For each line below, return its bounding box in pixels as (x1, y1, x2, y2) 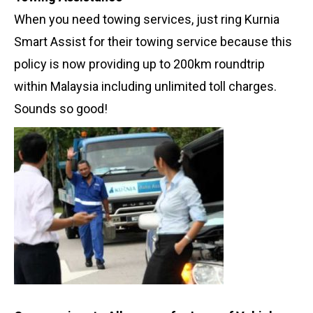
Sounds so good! (14, 101, 108, 117)
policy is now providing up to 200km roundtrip (14, 57, 265, 72)
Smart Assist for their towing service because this (14, 34, 292, 50)
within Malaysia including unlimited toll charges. (14, 79, 277, 94)
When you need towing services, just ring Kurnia (14, 12, 279, 27)
